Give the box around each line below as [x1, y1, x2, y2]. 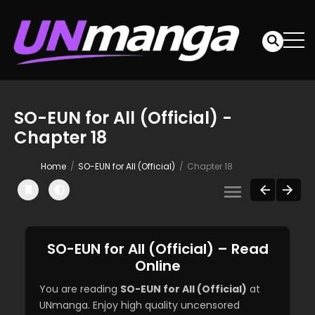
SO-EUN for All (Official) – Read [46, 239, 269, 259]
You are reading [39, 282, 120, 297]
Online [134, 256, 181, 276]
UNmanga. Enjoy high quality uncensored [39, 298, 240, 313]
